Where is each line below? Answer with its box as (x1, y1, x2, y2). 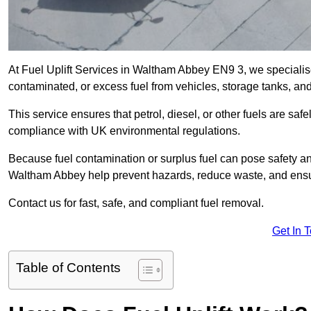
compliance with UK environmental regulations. (8, 125, 243, 137)
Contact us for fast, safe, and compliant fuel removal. (8, 197, 264, 210)
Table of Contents (16, 260, 121, 276)
